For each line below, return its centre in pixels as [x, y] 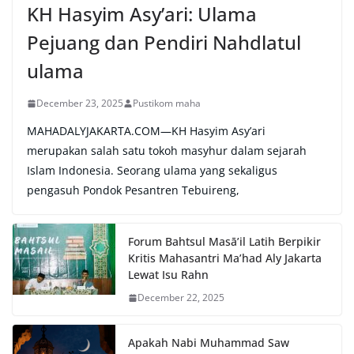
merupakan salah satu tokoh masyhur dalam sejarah [167, 151]
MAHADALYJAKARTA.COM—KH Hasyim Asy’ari [146, 131]
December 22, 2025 [181, 298]
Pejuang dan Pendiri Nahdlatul [164, 43]
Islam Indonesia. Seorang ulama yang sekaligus [152, 171]
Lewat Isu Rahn [168, 275]
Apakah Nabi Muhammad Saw [209, 343]
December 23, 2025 [80, 104]
